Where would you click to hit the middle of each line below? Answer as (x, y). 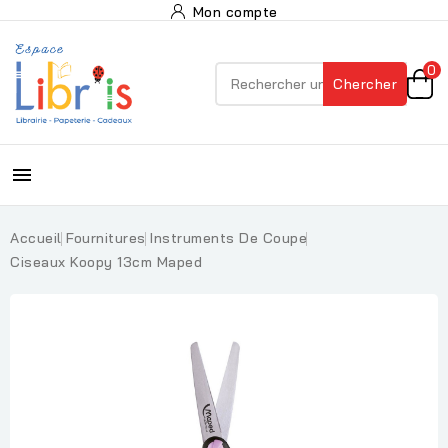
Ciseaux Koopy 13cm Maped (106, 262)
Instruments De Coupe (228, 238)
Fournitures (106, 238)
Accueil (36, 238)
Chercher (365, 84)
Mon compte (235, 12)
